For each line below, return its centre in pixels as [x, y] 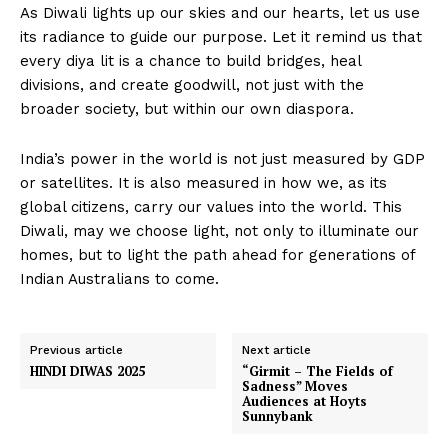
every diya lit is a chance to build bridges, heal [190, 61]
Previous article [76, 350]
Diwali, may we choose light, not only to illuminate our [219, 231]
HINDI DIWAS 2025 [87, 371]
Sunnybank [278, 416]
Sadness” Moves [295, 386]
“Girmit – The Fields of [318, 371]
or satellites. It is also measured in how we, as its [203, 183]
